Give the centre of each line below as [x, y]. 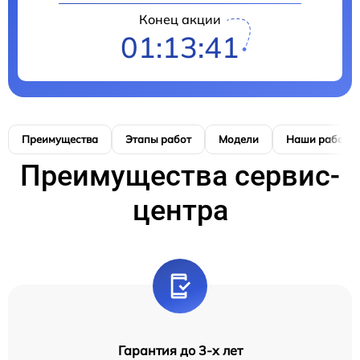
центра [180, 211]
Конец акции [180, 20]
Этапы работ [158, 139]
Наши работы [321, 139]
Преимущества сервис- [180, 176]
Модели [239, 139]
